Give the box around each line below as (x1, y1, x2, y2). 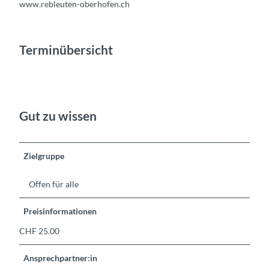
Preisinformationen (23, 206, 97, 217)
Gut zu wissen (19, 107, 97, 123)
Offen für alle (29, 179, 79, 190)
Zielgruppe (23, 151, 65, 162)
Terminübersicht (19, 41, 113, 57)
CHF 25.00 (19, 226, 59, 237)
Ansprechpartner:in (23, 253, 98, 264)
